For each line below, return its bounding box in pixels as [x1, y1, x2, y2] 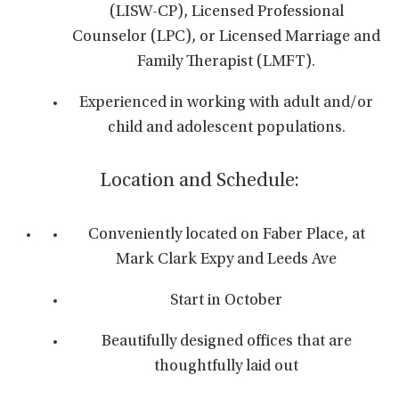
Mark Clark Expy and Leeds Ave [116, 252, 337, 268]
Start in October [170, 293, 282, 309]
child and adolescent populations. [107, 120, 346, 136]
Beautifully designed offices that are [101, 334, 352, 350]
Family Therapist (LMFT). [137, 54, 315, 70]
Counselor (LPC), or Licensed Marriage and [72, 29, 380, 45]
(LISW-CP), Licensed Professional [109, 4, 344, 20]
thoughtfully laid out [154, 359, 298, 375]
